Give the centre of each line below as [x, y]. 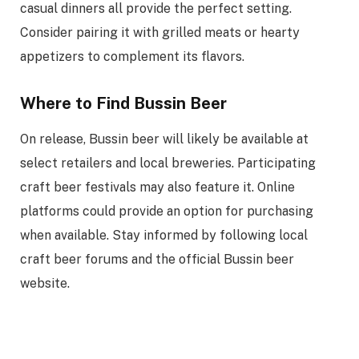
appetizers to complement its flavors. [132, 56]
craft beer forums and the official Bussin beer [157, 259]
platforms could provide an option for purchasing [167, 211]
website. [45, 283]
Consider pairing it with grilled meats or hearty [160, 32]
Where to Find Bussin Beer [123, 103]
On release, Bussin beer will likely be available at [164, 139]
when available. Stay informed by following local [164, 235]
